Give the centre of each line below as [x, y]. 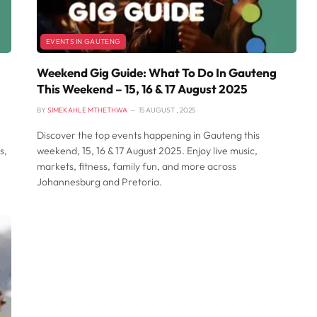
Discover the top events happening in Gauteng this [148, 136]
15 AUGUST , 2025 [167, 110]
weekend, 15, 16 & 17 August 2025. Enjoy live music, [147, 151]
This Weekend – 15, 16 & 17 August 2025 [142, 89]
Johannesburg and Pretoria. [99, 182]
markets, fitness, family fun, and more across [137, 167]
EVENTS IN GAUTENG [83, 42]
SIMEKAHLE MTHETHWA [87, 110]
